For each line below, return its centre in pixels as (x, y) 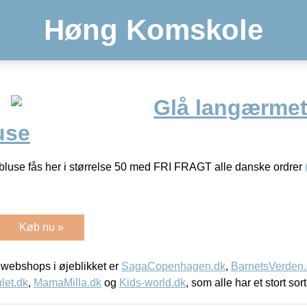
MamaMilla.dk (67, 282)
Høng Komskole (153, 30)
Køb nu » (41, 227)
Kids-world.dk (152, 282)
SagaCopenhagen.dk (173, 266)
